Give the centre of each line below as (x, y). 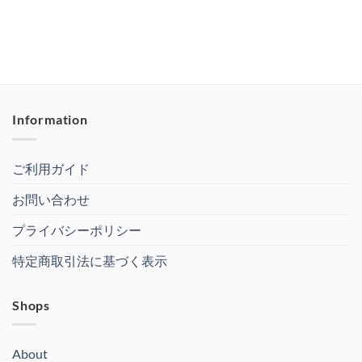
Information (50, 120)
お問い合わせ (51, 199)
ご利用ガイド (51, 168)
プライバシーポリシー (77, 229)
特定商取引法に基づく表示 (90, 260)
